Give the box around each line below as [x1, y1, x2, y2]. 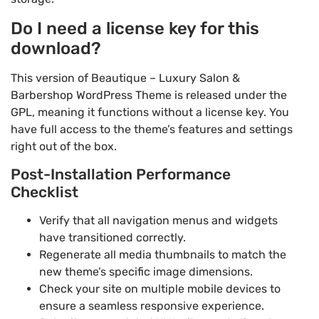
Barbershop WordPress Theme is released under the [11, 88, 287, 102]
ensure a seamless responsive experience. [39, 299, 264, 313]
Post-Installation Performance [11, 165, 231, 184]
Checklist [11, 183, 78, 202]
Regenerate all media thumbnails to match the [39, 248, 286, 262]
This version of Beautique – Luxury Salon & [11, 70, 240, 85]
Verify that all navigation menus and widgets [39, 214, 278, 228]
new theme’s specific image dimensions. [39, 265, 253, 279]
